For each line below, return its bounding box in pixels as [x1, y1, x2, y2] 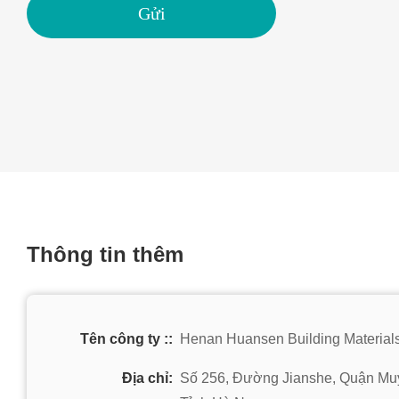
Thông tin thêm [27, 242, 183, 266]
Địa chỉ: [122, 370, 173, 386]
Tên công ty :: [80, 331, 173, 346]
